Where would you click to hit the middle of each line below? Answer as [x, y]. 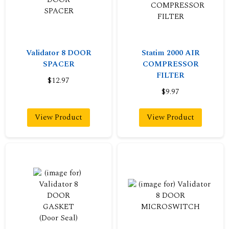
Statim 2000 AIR [170, 53]
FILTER [170, 75]
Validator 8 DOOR [59, 53]
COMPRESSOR [170, 64]
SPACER [59, 64]
